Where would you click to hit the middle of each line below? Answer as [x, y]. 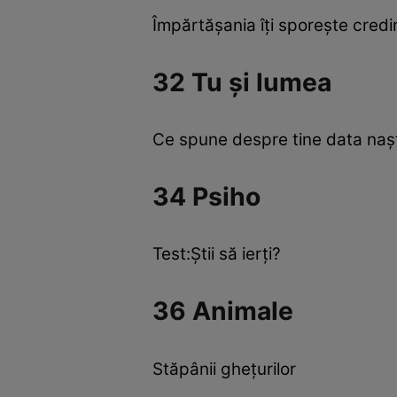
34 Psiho [206, 196]
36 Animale [223, 311]
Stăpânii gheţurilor [224, 369]
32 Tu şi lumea [242, 82]
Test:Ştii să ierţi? [217, 254]
